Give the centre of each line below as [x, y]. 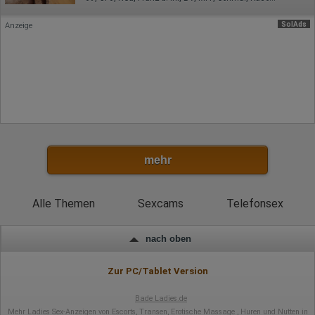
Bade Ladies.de [161, 298]
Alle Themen [63, 203]
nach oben [168, 239]
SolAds [294, 24]
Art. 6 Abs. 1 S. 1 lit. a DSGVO [79, 7]
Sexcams [160, 203]
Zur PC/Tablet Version [157, 271]
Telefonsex [255, 203]
